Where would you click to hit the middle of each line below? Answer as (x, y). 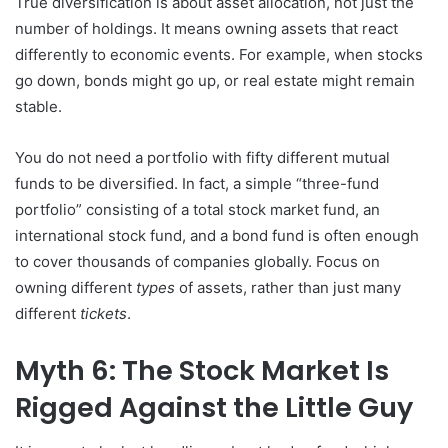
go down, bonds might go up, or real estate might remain (215, 80)
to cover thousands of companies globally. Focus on (197, 261)
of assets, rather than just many (288, 287)
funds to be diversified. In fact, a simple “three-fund (197, 183)
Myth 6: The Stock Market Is (202, 370)
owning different (75, 287)
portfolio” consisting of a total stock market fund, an (197, 209)
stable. (38, 106)
